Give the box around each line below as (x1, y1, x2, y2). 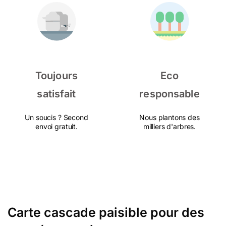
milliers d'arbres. (143, 122, 196, 131)
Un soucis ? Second (25, 113, 88, 122)
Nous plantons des (139, 113, 200, 122)
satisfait (37, 88, 76, 100)
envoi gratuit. (35, 122, 78, 131)
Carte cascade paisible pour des (8, 205, 204, 220)
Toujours (35, 70, 78, 82)
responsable (139, 88, 200, 100)
